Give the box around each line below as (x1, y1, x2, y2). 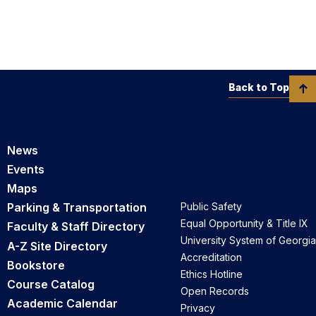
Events (7, 162, 44, 176)
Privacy (181, 302, 215, 315)
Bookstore (7, 257, 65, 272)
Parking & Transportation (7, 200, 147, 215)
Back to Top (229, 80, 289, 93)
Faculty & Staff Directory (7, 219, 145, 234)
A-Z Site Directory (7, 238, 107, 253)
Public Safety (181, 200, 242, 213)
